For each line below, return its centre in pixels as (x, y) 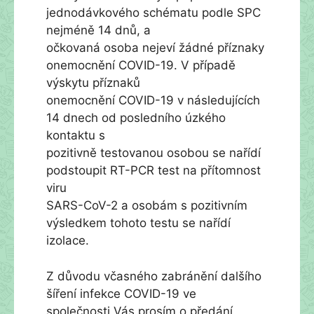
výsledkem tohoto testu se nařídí (138, 223)
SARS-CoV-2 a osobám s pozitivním (147, 205)
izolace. (68, 240)
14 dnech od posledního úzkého (136, 118)
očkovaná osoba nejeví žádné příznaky (155, 48)
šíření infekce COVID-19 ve (121, 293)
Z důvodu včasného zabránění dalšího (154, 276)
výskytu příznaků (93, 83)
